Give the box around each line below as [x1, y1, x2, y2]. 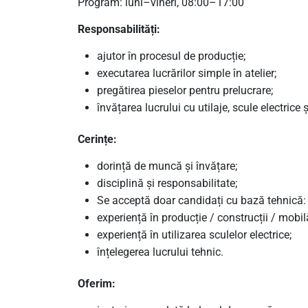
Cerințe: [77, 132, 117, 146]
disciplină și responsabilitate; [96, 176, 237, 190]
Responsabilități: [77, 22, 160, 36]
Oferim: [77, 276, 115, 290]
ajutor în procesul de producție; [96, 49, 245, 63]
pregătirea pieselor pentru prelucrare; [96, 83, 273, 97]
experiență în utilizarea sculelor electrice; [96, 228, 291, 241]
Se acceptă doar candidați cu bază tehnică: [96, 193, 306, 207]
